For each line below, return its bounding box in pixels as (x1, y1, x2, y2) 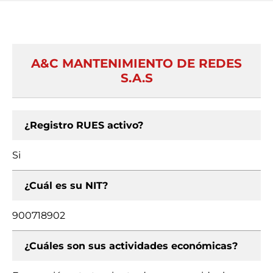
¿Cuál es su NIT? (24, 180, 108, 191)
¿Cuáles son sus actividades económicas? (24, 240, 238, 252)
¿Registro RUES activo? (24, 119, 143, 131)
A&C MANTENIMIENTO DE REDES (31, 56, 242, 71)
